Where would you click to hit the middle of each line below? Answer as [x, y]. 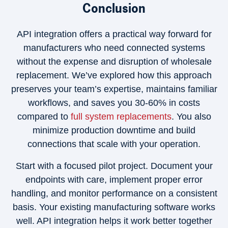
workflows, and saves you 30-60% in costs [114, 103]
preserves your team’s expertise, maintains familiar [114, 89]
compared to [44, 117]
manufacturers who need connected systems [114, 48]
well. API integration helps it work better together [114, 221]
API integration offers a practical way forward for [114, 34]
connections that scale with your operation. [114, 144]
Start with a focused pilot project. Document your [114, 166]
